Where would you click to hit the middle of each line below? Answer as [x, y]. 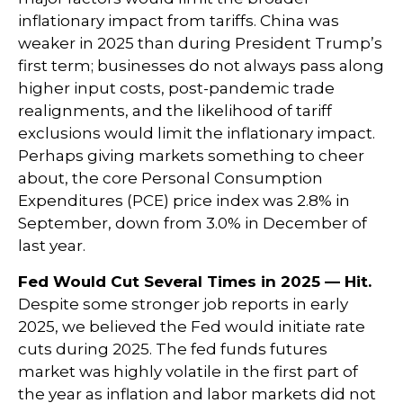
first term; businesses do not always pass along [201, 65]
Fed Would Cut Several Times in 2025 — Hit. [195, 281]
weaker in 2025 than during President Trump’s [200, 43]
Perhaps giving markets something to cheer [191, 155]
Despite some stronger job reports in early [183, 304]
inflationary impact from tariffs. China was [179, 20]
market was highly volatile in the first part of [188, 371]
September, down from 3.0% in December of [193, 223]
